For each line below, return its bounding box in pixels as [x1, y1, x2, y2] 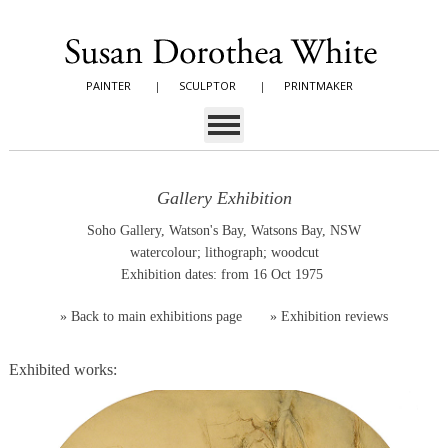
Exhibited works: [8, 361, 117, 378]
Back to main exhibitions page [71, 309, 242, 324]
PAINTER [86, 78, 131, 93]
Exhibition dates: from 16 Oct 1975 [120, 267, 327, 282]
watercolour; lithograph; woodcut [129, 245, 319, 260]
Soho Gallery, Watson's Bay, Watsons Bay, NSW [87, 223, 361, 238]
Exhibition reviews [281, 309, 388, 324]
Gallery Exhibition [156, 188, 292, 208]
